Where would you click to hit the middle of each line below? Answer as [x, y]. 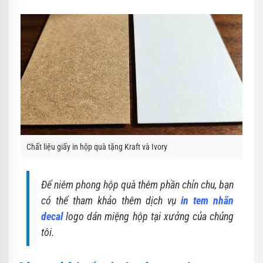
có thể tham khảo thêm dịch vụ [111, 200]
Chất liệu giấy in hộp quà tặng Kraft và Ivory [97, 147]
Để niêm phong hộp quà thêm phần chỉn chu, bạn [137, 185]
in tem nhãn [208, 200]
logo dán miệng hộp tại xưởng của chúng [148, 216]
